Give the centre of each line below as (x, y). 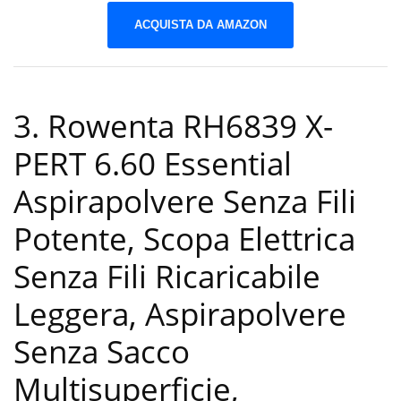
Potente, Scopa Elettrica (184, 239)
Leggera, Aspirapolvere (180, 314)
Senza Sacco (102, 352)
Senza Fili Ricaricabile (167, 277)
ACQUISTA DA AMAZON (200, 24)
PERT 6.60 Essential (153, 164)
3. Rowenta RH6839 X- (173, 126)
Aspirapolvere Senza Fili (185, 201)
